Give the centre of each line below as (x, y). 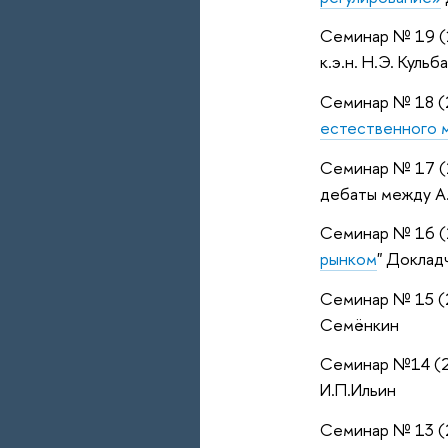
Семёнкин (359, 324)
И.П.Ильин (357, 390)
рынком (348, 259)
